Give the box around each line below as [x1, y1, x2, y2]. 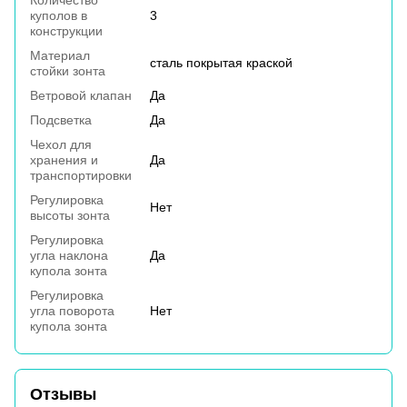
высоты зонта [30, 208, 110, 223]
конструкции [30, 24, 103, 39]
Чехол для [30, 137, 92, 153]
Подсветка [30, 113, 92, 128]
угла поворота [30, 303, 114, 319]
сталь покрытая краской [150, 55, 293, 71]
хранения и [30, 153, 98, 168]
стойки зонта [30, 64, 105, 79]
